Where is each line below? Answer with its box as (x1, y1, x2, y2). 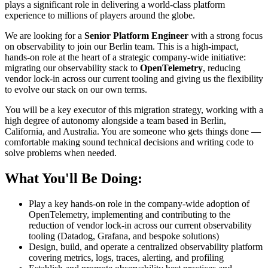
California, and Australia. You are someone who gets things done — (5, 126, 261, 136)
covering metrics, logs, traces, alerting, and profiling (29, 252, 224, 263)
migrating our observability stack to (5, 62, 140, 73)
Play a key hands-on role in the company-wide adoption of (29, 198, 249, 209)
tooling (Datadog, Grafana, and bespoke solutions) (29, 230, 219, 241)
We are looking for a (5, 30, 84, 41)
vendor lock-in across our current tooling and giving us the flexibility (5, 73, 263, 84)
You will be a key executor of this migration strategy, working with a (5, 104, 263, 115)
